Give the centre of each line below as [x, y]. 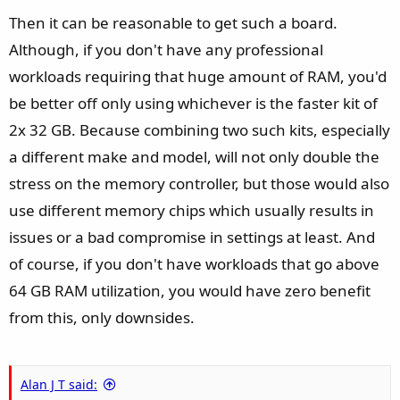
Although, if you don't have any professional [166, 49]
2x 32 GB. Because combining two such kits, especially [200, 129]
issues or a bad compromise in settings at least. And [192, 237]
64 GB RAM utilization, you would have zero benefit [190, 290]
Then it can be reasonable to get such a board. [173, 22]
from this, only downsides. [102, 317]
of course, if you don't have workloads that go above [194, 263]
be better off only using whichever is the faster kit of [193, 103]
